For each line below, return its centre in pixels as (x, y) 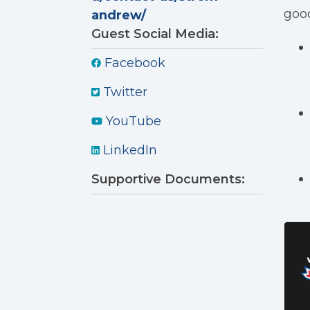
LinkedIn (129, 150)
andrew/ (119, 16)
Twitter (124, 92)
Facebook (133, 63)
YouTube (131, 121)
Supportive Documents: (168, 179)
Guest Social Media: (155, 34)
